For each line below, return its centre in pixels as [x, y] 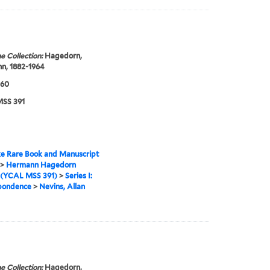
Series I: [78, 176]
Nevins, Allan [62, 187]
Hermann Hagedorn [41, 165]
